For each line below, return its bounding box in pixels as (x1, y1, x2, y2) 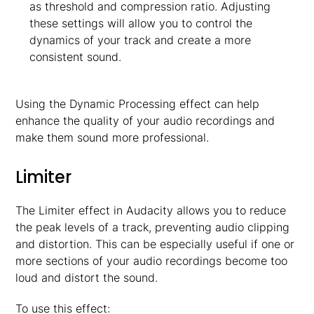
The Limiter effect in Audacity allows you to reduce (15, 203, 287, 217)
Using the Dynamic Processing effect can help (15, 97, 260, 111)
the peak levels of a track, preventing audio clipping (15, 220, 290, 234)
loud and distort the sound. (15, 271, 158, 285)
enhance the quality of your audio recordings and (15, 114, 275, 128)
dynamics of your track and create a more (29, 33, 251, 47)
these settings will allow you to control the (29, 16, 252, 30)
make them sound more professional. (15, 130, 210, 144)
